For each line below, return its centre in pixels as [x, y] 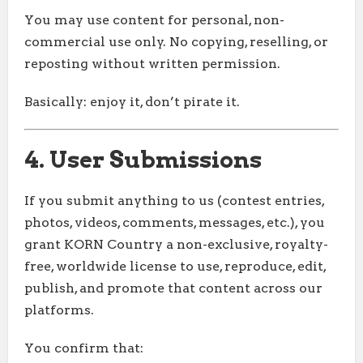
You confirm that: [84, 348]
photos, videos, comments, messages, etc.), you [175, 223]
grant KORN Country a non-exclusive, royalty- [176, 245]
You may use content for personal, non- [154, 20]
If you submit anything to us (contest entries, [174, 201]
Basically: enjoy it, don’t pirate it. [132, 102]
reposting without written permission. [152, 64]
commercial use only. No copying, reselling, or [176, 42]
